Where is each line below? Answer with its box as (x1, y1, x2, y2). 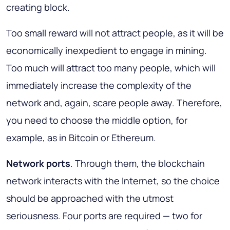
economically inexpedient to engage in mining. (6, 44, 207, 57)
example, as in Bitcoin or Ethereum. (6, 131, 156, 144)
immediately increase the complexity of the (6, 79, 191, 92)
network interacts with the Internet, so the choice (6, 175, 220, 187)
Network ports (6, 157, 70, 170)
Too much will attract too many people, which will (6, 62, 216, 74)
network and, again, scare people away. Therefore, (6, 97, 222, 109)
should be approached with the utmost (6, 192, 174, 205)
